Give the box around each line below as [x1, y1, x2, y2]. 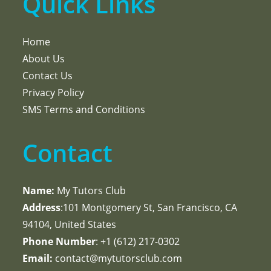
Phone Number [22, 235, 96, 249]
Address [22, 201, 61, 215]
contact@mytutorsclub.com [53, 252, 183, 266]
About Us [22, 52, 65, 66]
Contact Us [22, 69, 73, 83]
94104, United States [22, 218, 117, 232]
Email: [22, 252, 53, 266]
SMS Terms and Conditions [22, 103, 146, 117]
